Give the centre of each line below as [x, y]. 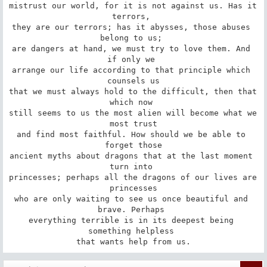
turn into [133, 166]
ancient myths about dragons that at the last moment [131, 156]
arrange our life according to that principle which [131, 70]
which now [133, 102]
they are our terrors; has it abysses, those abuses [131, 27]
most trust [133, 123]
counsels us [133, 80]
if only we [133, 59]
